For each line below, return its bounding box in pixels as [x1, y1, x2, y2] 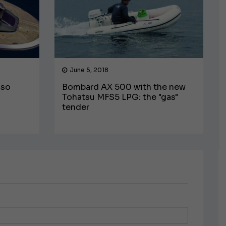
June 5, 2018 [70, 66, 109, 74]
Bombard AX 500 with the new [62, 81, 186, 92]
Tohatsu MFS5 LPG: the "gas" [62, 91, 179, 102]
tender [62, 101, 90, 112]
